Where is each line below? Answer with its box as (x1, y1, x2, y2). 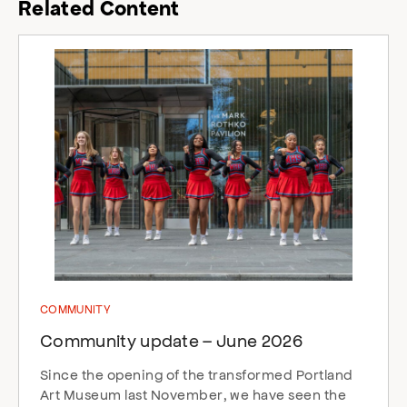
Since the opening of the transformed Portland (40, 365, 353, 383)
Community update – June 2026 (40, 329, 303, 352)
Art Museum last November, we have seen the (40, 385, 347, 403)
